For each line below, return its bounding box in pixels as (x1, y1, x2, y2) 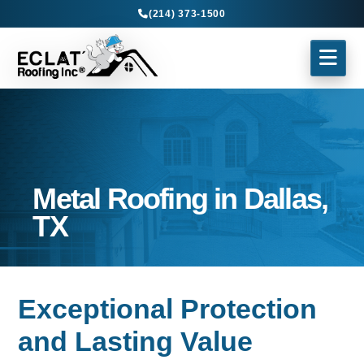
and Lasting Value (18, 325, 253, 357)
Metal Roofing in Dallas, (32, 182, 328, 215)
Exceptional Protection (18, 292, 318, 324)
